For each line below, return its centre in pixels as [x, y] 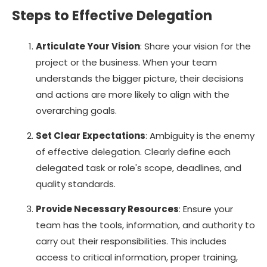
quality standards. [76, 184]
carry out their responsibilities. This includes [131, 241]
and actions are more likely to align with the [133, 95]
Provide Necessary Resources [107, 209]
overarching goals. [76, 111]
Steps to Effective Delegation [112, 15]
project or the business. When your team [126, 63]
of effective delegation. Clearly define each [133, 152]
